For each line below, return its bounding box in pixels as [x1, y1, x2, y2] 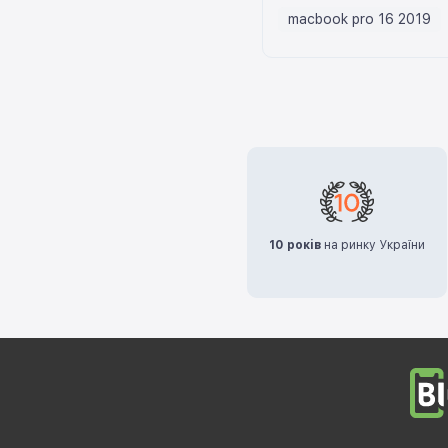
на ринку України [321, 237, 426, 252]
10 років [269, 237, 322, 252]
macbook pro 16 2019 [288, 10, 431, 27]
